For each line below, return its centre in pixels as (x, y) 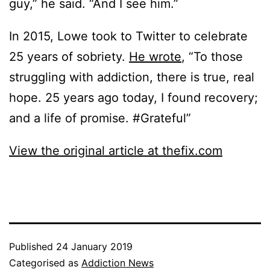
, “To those (212, 57)
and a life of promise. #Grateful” (100, 118)
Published (33, 247)
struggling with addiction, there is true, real (132, 77)
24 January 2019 (94, 247)
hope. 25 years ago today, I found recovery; (133, 98)
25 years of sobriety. (69, 57)
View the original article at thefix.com (116, 151)
